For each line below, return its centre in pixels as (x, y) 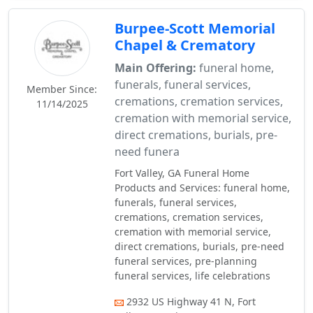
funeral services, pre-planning (186, 261)
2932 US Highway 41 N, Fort (191, 301)
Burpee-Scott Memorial (195, 28)
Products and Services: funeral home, (203, 188)
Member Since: (62, 89)
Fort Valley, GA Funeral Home (182, 173)
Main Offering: (156, 68)
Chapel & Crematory (185, 45)
